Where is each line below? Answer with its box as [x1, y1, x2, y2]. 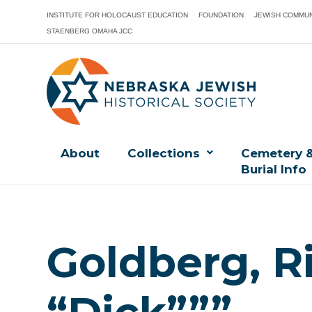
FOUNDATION [198, 11, 244, 19]
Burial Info [241, 162, 307, 177]
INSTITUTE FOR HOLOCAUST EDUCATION [47, 11, 189, 19]
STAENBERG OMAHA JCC [47, 27, 133, 35]
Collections [127, 146, 201, 161]
